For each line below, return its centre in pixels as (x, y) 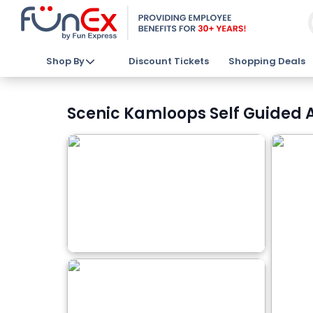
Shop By (65, 61)
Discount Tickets (168, 61)
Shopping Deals (267, 61)
